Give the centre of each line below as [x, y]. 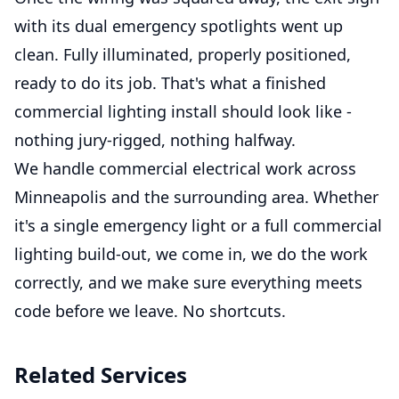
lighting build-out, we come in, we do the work [191, 254]
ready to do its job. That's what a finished [170, 83]
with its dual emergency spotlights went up [179, 26]
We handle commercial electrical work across [185, 169]
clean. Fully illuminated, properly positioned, [183, 55]
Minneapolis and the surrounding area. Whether [196, 197]
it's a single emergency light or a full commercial [198, 226]
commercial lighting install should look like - [183, 112]
